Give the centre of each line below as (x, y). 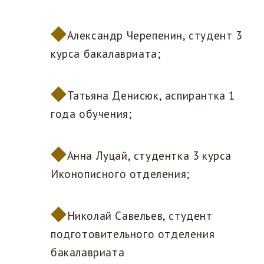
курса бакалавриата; (106, 54)
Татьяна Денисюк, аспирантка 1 (151, 96)
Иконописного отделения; (120, 174)
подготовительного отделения (133, 234)
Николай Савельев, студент (140, 216)
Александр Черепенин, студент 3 (154, 36)
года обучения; (91, 114)
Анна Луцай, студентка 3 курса (149, 156)
